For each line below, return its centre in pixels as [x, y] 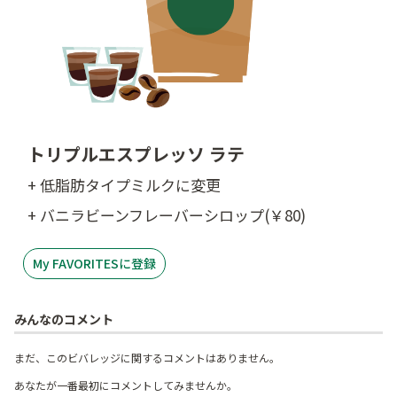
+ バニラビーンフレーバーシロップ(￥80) [167, 215]
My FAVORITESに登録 [94, 263]
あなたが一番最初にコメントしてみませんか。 [126, 385]
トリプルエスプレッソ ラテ [136, 154]
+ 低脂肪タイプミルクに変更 [124, 185]
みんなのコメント [64, 319]
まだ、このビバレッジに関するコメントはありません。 [147, 358]
